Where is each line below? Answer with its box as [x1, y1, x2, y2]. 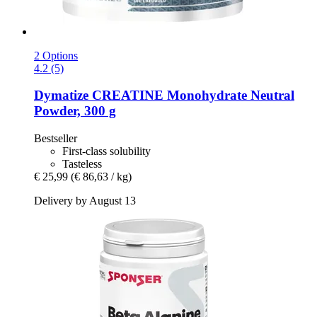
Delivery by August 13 [34, 195, 136, 207]
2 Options [34, 49, 78, 62]
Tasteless [62, 158, 102, 171]
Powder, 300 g [34, 103, 116, 119]
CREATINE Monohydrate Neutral [88, 88, 294, 103]
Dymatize [34, 88, 88, 103]
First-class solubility [62, 145, 151, 158]
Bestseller [34, 132, 77, 145]
